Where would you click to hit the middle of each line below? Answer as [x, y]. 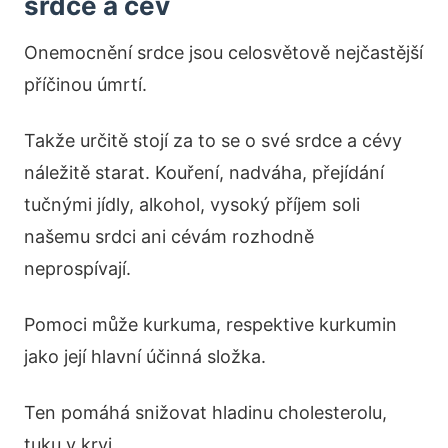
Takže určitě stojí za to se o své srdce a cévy [213, 141]
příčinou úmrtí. [85, 85]
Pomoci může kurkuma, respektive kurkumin [210, 325]
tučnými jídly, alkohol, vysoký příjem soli [192, 205]
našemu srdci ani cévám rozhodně [169, 237]
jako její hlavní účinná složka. [145, 357]
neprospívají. [77, 269]
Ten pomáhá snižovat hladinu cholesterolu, [205, 413]
